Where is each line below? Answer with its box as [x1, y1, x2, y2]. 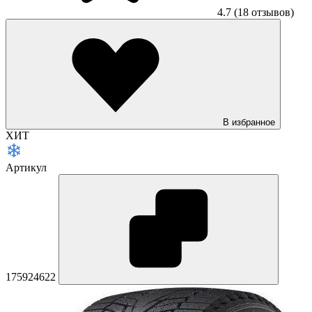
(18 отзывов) [234, 6, 294, 18]
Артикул [6, 161, 47, 173]
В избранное [223, 116, 275, 127]
